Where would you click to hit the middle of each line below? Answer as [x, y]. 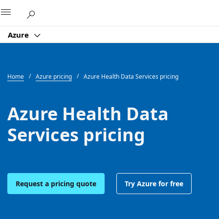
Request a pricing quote [56, 183]
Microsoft [99, 11]
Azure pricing [54, 77]
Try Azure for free [154, 183]
